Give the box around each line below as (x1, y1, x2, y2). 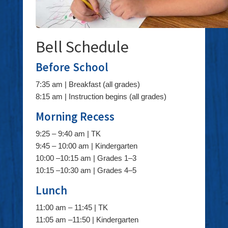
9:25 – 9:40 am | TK (35, 129, 101, 138)
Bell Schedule (35, 37, 129, 57)
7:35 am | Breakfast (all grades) (35, 80, 140, 89)
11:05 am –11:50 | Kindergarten (35, 215, 138, 224)
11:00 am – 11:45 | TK (35, 203, 108, 212)
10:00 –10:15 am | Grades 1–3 (35, 154, 136, 162)
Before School (35, 60, 108, 74)
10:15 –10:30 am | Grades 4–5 (35, 166, 136, 175)
